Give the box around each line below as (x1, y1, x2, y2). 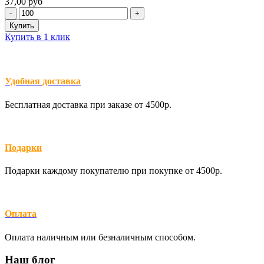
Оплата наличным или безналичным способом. (5, 232, 196, 242)
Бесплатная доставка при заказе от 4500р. (5, 99, 171, 110)
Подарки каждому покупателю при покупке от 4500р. (5, 166, 222, 176)
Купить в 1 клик (5, 32, 70, 42)
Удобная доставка (5, 76, 81, 87)
